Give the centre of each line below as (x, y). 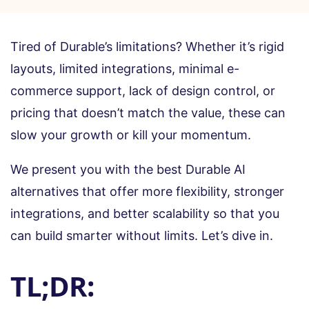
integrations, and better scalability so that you (145, 213)
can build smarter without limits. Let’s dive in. (142, 235)
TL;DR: (52, 286)
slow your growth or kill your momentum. (131, 134)
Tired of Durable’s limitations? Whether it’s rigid (147, 46)
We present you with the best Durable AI (128, 169)
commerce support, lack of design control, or (143, 90)
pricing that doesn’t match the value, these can (148, 112)
